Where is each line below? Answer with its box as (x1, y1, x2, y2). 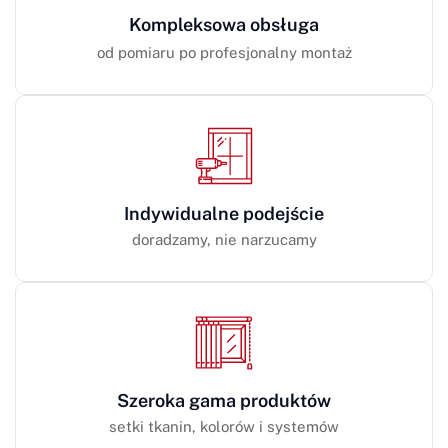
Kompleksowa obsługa (129, 13, 319, 35)
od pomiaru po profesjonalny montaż (96, 43, 352, 61)
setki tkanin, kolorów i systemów (109, 417, 339, 435)
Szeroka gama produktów (117, 389, 331, 411)
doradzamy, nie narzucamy (131, 230, 317, 248)
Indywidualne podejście (124, 202, 324, 224)
